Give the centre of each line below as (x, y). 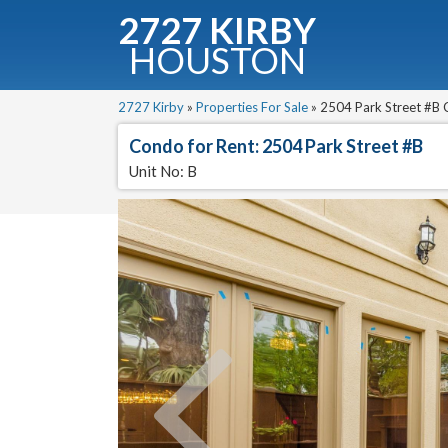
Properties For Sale (252, 107)
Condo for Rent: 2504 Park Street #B (276, 146)
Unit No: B (163, 171)
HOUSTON (217, 60)
